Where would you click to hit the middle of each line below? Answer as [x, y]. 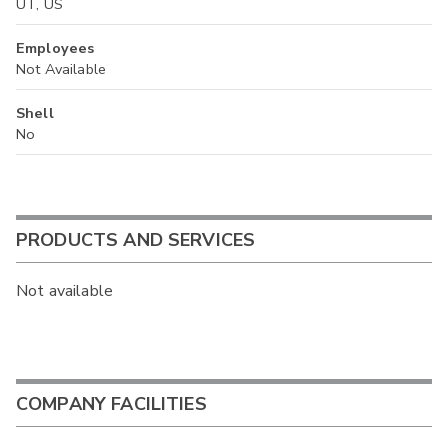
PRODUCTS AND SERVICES [136, 240]
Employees [55, 47]
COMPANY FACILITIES [111, 404]
